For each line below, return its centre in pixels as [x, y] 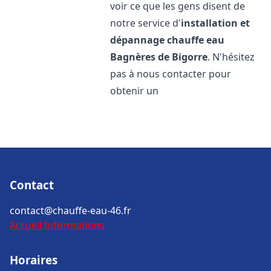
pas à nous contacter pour [171, 74]
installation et [216, 23]
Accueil [26, 225]
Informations [74, 225]
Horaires [34, 260]
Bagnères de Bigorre [159, 57]
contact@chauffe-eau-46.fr [70, 211]
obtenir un [135, 91]
